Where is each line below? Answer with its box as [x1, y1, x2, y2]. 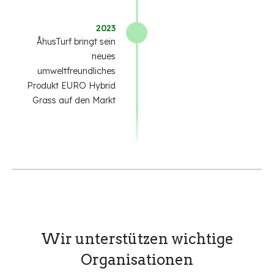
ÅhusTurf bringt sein [37, 36, 116, 48]
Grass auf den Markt [32, 95, 116, 106]
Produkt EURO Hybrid [27, 80, 116, 92]
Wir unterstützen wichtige [40, 230, 234, 248]
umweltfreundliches [37, 65, 116, 77]
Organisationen [81, 251, 193, 269]
